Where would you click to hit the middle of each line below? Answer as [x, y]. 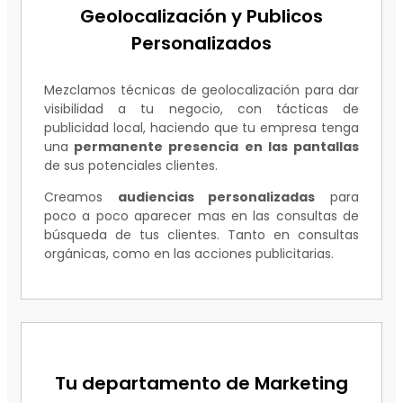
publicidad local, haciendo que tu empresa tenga [201, 128]
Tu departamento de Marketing [201, 383]
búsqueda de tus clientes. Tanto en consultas [201, 235]
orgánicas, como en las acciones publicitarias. [189, 254]
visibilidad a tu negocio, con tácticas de [201, 109]
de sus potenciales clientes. [131, 166]
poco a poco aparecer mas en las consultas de [201, 216]
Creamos [81, 197]
